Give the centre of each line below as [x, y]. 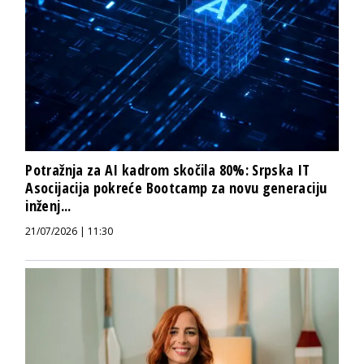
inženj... [48, 206]
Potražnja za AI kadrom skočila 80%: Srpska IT [168, 170]
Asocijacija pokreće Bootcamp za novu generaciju [176, 188]
